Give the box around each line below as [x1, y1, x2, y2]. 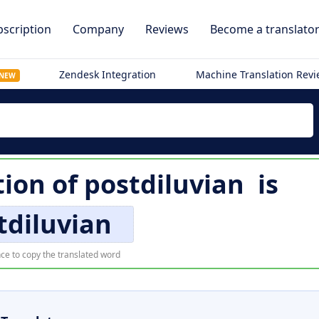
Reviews [145, 21, 189, 37]
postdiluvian [83, 167, 244, 202]
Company [73, 21, 124, 37]
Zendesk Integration [59, 68, 157, 81]
